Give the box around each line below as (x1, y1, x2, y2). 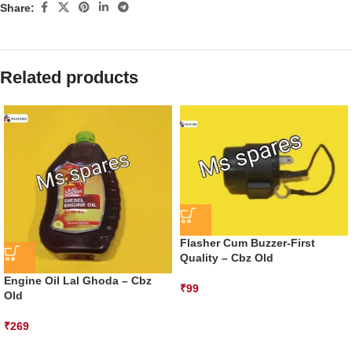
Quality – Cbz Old (180, 251, 273, 264)
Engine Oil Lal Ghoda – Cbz (4, 274, 152, 288)
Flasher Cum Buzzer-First (180, 236, 315, 249)
